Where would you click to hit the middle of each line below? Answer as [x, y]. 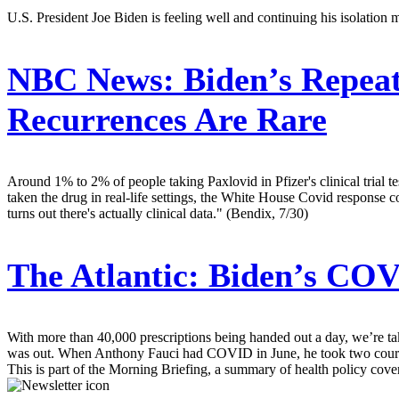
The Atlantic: [103, 275]
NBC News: [91, 79]
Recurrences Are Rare [167, 119]
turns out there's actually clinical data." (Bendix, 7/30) [158, 213]
